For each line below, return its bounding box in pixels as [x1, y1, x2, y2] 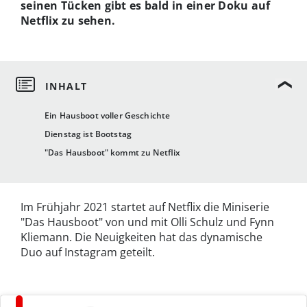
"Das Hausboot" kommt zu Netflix [45, 147, 181, 159]
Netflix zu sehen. [21, 12, 116, 28]
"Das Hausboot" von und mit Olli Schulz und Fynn [21, 214, 274, 230]
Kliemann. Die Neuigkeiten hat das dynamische [21, 230, 262, 245]
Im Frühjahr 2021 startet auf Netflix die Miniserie [21, 199, 269, 215]
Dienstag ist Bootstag [45, 128, 132, 140]
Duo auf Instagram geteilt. [21, 245, 155, 260]
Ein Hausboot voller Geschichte [45, 110, 171, 122]
